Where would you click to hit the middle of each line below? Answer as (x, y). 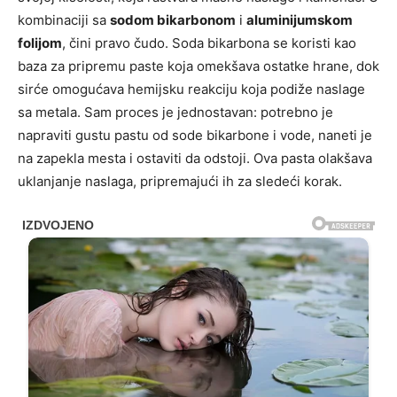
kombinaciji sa (64, 19)
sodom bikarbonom (173, 19)
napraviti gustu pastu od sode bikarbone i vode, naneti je (195, 135)
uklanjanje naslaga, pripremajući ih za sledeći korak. (180, 181)
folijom (40, 43)
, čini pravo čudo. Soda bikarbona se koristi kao (209, 43)
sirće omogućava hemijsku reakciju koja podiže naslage (191, 89)
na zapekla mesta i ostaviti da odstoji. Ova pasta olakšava (195, 158)
